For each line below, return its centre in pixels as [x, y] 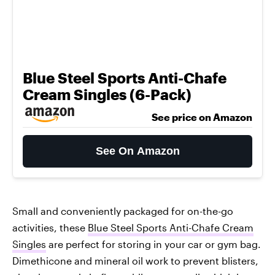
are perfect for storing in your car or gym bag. [153, 244]
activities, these [50, 227]
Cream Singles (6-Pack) [107, 94]
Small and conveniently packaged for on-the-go [123, 211]
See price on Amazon [202, 117]
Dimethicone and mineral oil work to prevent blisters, [135, 261]
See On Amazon [137, 151]
